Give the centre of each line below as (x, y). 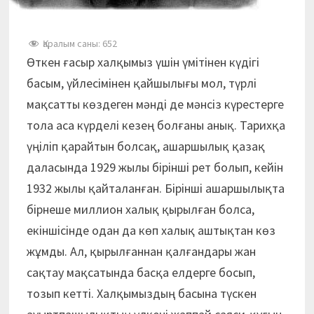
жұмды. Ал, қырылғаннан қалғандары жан (141, 251)
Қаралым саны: (71, 43)
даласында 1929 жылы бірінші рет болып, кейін (155, 167)
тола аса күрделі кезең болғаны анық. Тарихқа (156, 125)
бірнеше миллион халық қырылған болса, (140, 209)
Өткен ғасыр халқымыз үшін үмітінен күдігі (143, 62)
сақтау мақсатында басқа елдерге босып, (141, 272)
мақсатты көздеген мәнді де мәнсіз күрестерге (155, 104)
